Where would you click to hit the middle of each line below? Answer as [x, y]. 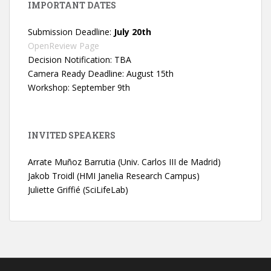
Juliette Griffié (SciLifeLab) [78, 190]
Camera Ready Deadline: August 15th [101, 73]
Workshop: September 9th [79, 87]
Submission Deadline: [71, 32]
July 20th [132, 32]
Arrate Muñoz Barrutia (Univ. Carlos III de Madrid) [124, 162]
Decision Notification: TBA [81, 60]
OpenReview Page [64, 46]
